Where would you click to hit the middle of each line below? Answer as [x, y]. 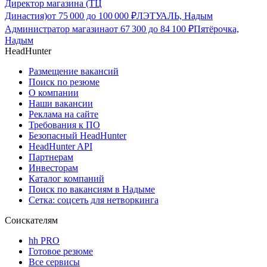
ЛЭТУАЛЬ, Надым [175, 16]
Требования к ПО [64, 125]
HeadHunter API [60, 147]
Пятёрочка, [216, 29]
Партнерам [51, 157]
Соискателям [31, 221]
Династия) [26, 16]
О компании [54, 93]
